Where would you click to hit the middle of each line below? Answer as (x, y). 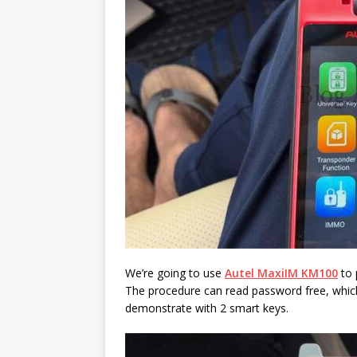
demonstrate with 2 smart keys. (207, 308)
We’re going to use (175, 273)
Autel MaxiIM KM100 (281, 273)
